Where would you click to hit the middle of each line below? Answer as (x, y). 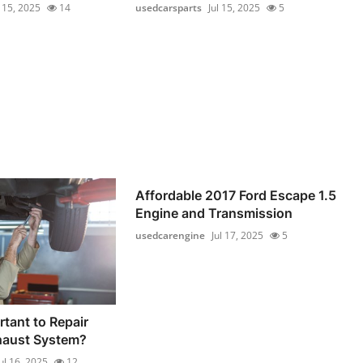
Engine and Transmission (214, 213)
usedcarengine (171, 235)
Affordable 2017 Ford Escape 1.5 (236, 195)
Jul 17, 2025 (238, 235)
